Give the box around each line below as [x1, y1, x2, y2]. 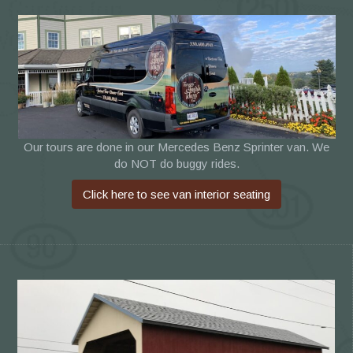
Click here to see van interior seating [83, 187, 270, 201]
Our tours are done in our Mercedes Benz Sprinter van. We [24, 139, 329, 154]
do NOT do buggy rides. [113, 156, 240, 170]
